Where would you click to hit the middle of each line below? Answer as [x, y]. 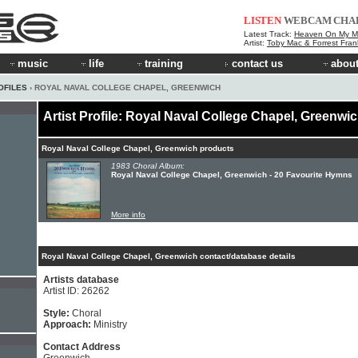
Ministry [110, 324]
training [164, 64]
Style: [58, 313]
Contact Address [82, 347]
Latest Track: [269, 34]
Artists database [81, 280]
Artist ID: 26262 [76, 291]
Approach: [68, 324]
